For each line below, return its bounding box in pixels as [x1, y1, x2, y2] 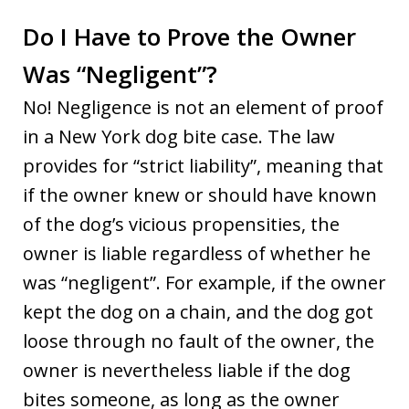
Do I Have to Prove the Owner [23, 19, 356, 53]
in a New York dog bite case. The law [23, 123, 335, 149]
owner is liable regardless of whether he [23, 240, 371, 266]
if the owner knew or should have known [23, 182, 377, 207]
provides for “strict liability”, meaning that [23, 152, 383, 178]
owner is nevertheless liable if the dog [23, 357, 351, 383]
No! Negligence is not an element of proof [23, 94, 383, 120]
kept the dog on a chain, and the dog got [23, 299, 373, 324]
